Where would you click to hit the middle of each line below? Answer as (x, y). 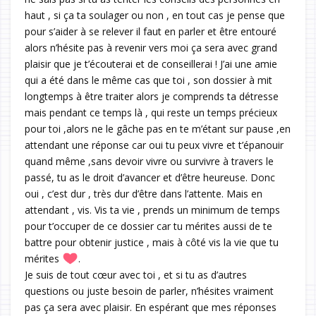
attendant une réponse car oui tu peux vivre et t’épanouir (154, 145)
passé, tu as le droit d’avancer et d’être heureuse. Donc (150, 178)
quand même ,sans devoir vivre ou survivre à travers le (149, 162)
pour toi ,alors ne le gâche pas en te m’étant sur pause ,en (158, 129)
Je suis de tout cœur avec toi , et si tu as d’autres (136, 275)
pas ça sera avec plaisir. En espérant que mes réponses (151, 308)
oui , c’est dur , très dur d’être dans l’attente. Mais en (144, 194)
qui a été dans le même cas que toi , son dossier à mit (148, 80)
